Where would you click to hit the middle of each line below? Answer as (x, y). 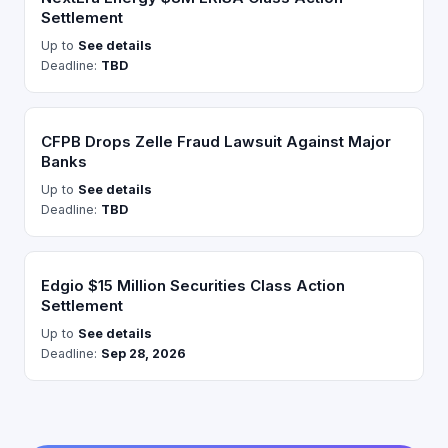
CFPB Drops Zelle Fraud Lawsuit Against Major (216, 142)
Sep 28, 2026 (143, 354)
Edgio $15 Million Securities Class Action (193, 286)
